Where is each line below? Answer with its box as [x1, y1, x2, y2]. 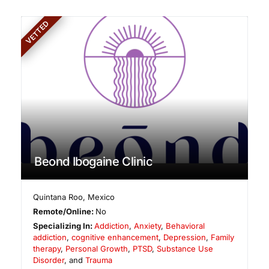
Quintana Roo [33, 192, 83, 202]
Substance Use [157, 244, 213, 254]
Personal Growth [65, 244, 128, 254]
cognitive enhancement [71, 232, 159, 243]
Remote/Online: [33, 207, 96, 217]
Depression [163, 232, 206, 243]
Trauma [85, 255, 112, 265]
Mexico [88, 192, 115, 202]
